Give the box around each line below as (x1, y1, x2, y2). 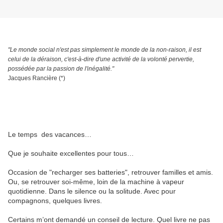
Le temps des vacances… (8, 130, 92, 139)
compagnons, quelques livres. (8, 197, 102, 205)
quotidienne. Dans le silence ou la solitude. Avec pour (8, 187, 176, 196)
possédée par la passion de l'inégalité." (8, 65, 114, 73)
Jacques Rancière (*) (8, 75, 65, 82)
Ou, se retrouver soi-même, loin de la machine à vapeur (8, 178, 184, 186)
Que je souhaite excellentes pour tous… (8, 149, 134, 158)
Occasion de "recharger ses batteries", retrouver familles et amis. (8, 168, 213, 177)
